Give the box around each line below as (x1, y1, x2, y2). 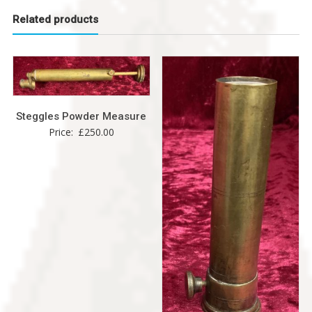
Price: (48, 125, 76, 139)
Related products (12, 13, 98, 26)
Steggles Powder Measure (16, 110, 147, 123)
